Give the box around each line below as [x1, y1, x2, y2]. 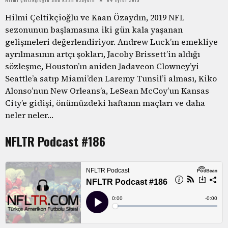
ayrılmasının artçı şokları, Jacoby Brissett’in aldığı [5, 48, 200, 60]
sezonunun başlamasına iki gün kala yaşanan [5, 23, 183, 35]
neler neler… [5, 109, 53, 121]
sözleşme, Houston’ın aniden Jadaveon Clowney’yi [5, 60, 199, 72]
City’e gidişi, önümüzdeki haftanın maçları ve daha [5, 97, 205, 108]
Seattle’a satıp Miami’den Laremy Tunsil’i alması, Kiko [5, 72, 217, 84]
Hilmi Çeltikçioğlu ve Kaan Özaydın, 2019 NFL [5, 11, 185, 23]
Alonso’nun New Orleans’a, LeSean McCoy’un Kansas [5, 84, 209, 96]
